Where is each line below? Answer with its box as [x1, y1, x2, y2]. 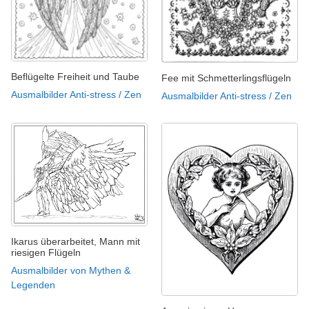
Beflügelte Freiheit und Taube [11, 70, 139, 82]
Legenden [11, 279, 55, 290]
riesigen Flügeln [11, 246, 81, 258]
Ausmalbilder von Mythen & [11, 264, 130, 276]
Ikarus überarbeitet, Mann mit [11, 235, 140, 247]
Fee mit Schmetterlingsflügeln [161, 72, 291, 83]
